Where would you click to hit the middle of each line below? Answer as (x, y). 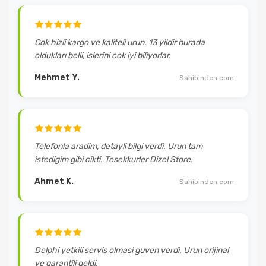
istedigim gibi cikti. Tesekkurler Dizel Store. (114, 159)
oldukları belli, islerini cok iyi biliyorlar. (103, 56)
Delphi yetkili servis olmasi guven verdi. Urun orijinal (132, 250)
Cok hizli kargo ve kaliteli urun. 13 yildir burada (120, 42)
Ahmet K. (54, 181)
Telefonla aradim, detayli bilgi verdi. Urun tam (118, 146)
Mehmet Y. (57, 77)
